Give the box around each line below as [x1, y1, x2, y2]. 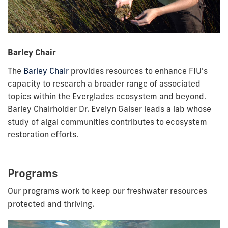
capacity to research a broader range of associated [8, 78, 201, 89]
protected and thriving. [8, 198, 94, 209]
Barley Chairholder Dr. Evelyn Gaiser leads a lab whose [8, 103, 211, 114]
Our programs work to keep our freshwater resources [8, 185, 207, 196]
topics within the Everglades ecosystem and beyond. [8, 91, 206, 101]
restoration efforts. [8, 129, 78, 139]
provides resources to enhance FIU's [69, 65, 208, 76]
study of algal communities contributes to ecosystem [8, 116, 207, 127]
